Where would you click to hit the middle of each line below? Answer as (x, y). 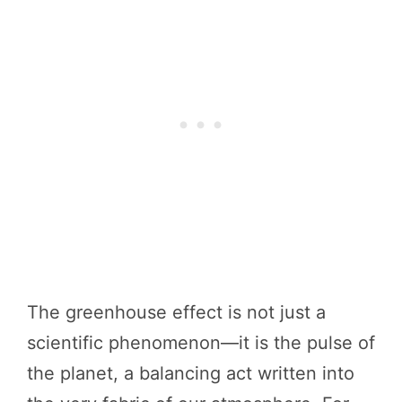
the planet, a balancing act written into (191, 373)
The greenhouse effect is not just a (176, 312)
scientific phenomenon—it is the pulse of (201, 342)
